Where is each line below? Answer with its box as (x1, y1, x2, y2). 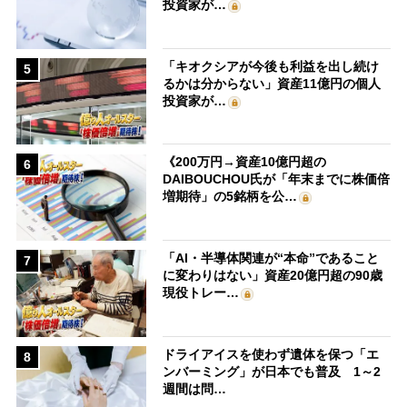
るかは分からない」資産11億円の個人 (163, 75, 382, 91)
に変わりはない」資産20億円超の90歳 (163, 268, 383, 283)
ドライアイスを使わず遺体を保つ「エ (163, 346, 380, 362)
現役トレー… (163, 285, 240, 301)
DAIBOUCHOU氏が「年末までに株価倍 (163, 172, 391, 187)
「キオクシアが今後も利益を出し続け (163, 58, 380, 74)
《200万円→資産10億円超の (163, 154, 327, 170)
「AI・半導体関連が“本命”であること (163, 251, 380, 266)
